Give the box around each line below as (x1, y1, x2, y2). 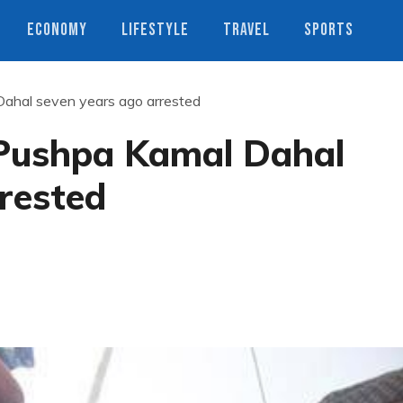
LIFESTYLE (121, 20, 189, 40)
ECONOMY (27, 20, 87, 40)
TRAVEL (223, 20, 270, 40)
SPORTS (304, 20, 354, 40)
